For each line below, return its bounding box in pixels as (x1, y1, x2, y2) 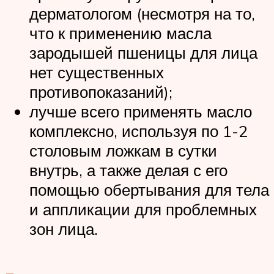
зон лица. (29, 218, 98, 239)
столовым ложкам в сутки (29, 140, 217, 160)
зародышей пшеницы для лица (29, 42, 257, 62)
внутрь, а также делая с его (29, 160, 228, 180)
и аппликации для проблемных (29, 199, 257, 219)
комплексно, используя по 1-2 (29, 120, 248, 141)
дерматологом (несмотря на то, (29, 3, 255, 23)
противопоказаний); (29, 81, 172, 102)
